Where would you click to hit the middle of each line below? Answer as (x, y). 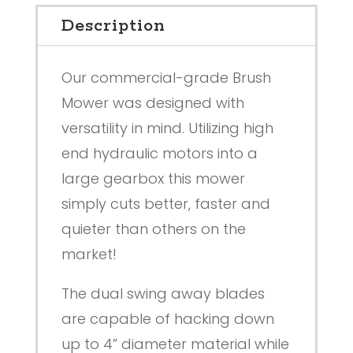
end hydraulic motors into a (159, 154)
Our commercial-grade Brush (166, 78)
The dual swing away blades (163, 294)
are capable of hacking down (167, 319)
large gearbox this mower (153, 179)
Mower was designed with (152, 103)
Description (113, 26)
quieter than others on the (153, 229)
